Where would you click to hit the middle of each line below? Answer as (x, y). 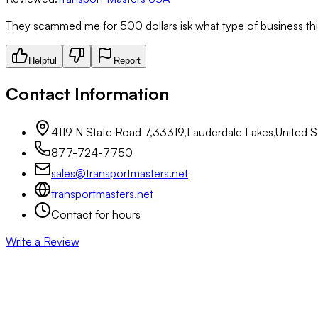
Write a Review (43, 242)
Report (127, 61)
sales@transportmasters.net (120, 174)
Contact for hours (96, 215)
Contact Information (87, 94)
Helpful (43, 61)
